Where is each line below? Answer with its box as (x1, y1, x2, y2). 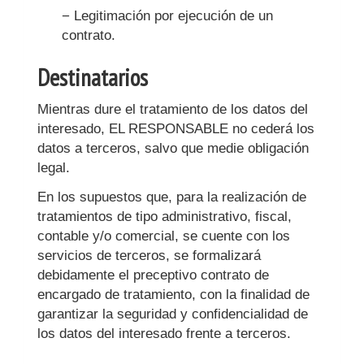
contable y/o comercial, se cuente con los (37, 228, 290, 244)
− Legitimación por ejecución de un (62, 8, 273, 24)
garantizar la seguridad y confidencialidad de (37, 306, 308, 322)
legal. (37, 160, 70, 175)
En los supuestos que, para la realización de (37, 189, 306, 205)
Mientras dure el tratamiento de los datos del (37, 102, 308, 117)
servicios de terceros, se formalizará (37, 248, 261, 263)
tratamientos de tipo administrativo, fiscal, (37, 209, 292, 224)
